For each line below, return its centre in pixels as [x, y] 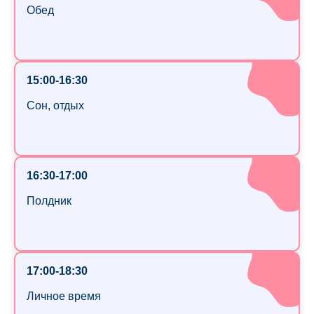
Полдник [49, 201]
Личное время [64, 296]
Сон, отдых [55, 106]
